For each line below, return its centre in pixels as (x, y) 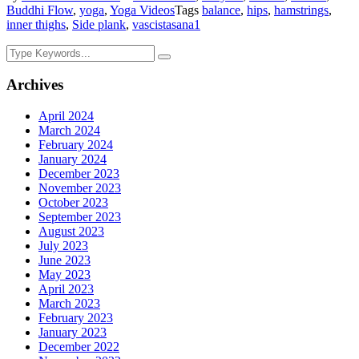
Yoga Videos (142, 10)
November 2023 (80, 188)
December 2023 (79, 174)
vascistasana (163, 24)
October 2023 (73, 203)
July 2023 (63, 246)
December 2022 (79, 347)
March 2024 (69, 131)
